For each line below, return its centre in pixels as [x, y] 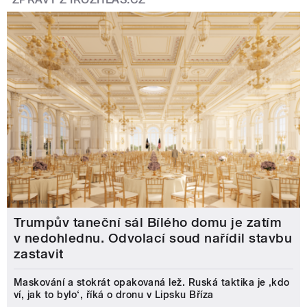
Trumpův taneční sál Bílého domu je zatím [148, 222]
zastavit [39, 254]
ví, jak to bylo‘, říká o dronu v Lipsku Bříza [114, 294]
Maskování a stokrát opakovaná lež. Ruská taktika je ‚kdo [152, 282]
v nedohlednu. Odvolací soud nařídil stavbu [153, 238]
